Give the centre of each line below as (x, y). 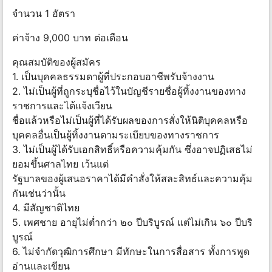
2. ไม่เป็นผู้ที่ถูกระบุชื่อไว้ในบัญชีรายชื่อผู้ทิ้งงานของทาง (129, 91)
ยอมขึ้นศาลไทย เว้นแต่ (60, 164)
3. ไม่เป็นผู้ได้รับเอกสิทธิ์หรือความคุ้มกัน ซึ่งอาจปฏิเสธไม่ (132, 150)
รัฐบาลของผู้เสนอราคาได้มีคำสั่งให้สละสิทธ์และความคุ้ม (132, 179)
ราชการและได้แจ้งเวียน (62, 106)
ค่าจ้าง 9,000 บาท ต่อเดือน (70, 38)
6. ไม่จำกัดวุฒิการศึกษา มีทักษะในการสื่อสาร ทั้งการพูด (131, 252)
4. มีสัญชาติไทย (46, 208)
